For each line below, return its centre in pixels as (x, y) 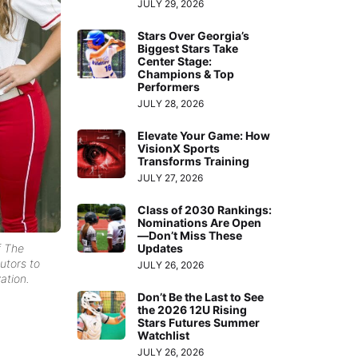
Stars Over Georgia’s (194, 35)
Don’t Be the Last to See (201, 296)
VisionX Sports (179, 148)
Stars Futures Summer (199, 322)
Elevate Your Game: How (204, 135)
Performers (169, 86)
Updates (161, 248)
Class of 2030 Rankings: (205, 209)
